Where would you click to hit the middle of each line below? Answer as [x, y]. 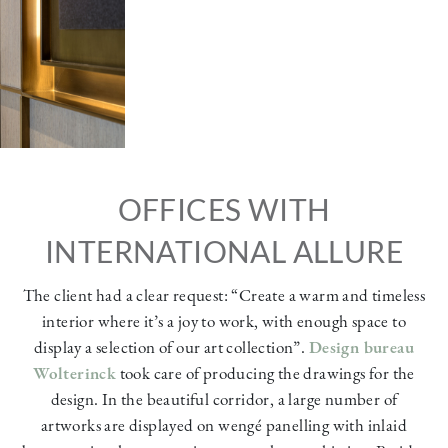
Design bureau [361, 347]
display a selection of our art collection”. [171, 347]
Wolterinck [75, 373]
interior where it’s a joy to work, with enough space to [224, 321]
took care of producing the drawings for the [265, 373]
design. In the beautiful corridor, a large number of [224, 399]
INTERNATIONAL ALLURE [224, 251]
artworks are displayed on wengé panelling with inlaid [224, 425]
